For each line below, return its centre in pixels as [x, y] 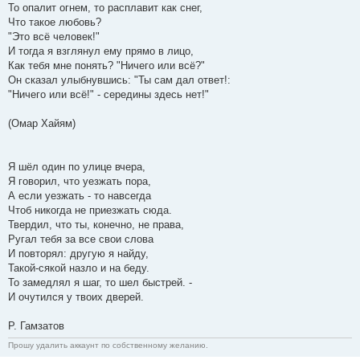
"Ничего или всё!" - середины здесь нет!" [108, 95]
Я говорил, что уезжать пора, [80, 182]
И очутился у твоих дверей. [76, 297]
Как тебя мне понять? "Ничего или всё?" [106, 66]
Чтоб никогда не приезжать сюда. [90, 211]
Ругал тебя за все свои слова [81, 239]
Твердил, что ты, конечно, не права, [96, 225]
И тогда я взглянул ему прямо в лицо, [101, 51]
